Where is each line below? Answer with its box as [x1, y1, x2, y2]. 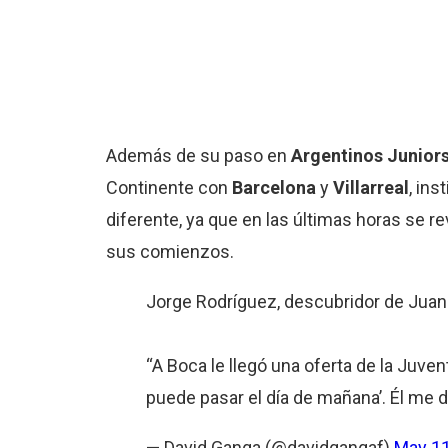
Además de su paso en [105, 144, 287, 166]
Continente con [105, 176, 232, 198]
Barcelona [231, 176, 320, 198]
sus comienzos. [105, 240, 234, 262]
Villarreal [332, 176, 409, 198]
